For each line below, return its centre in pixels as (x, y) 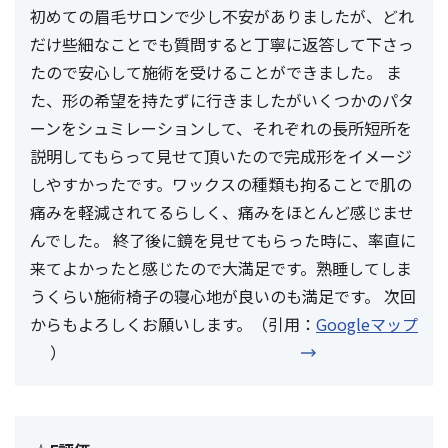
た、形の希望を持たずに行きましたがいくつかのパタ (222, 100)
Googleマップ (367, 324)
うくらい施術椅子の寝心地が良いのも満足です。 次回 (223, 296)
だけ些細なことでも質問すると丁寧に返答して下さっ (222, 44)
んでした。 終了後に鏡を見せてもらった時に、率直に (223, 240)
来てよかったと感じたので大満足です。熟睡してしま (221, 268)
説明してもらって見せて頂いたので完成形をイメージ (221, 156)
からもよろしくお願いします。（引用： (173, 324)
